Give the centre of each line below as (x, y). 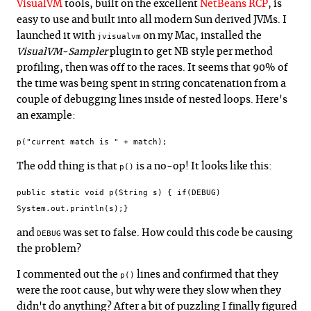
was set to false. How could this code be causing (177, 234)
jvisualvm (119, 36)
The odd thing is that (68, 167)
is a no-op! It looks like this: (203, 167)
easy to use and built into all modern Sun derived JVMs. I (152, 20)
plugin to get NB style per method (190, 52)
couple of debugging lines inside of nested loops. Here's (152, 100)
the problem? (49, 250)
